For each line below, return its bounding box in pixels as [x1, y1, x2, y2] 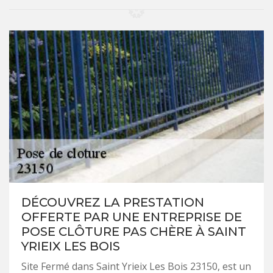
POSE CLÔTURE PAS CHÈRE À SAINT [21, 224, 246, 239]
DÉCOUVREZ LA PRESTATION [21, 195, 204, 210]
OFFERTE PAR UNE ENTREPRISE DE [21, 210, 242, 224]
